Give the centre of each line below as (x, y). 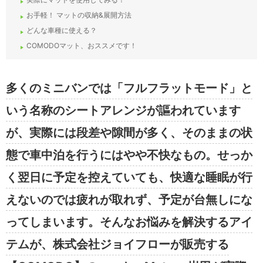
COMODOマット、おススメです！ (82, 46)
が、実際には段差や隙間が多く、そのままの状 (129, 133)
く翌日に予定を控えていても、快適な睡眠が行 (129, 178)
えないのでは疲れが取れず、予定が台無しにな (129, 200)
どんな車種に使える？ (62, 31)
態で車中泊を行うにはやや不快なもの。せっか (129, 155)
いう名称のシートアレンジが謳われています (123, 111)
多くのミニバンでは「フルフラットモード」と (129, 88)
